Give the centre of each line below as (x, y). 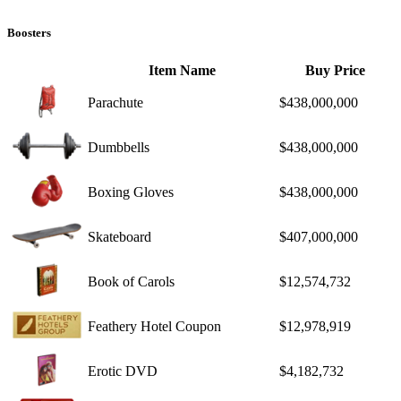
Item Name (182, 71)
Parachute (115, 103)
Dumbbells (119, 148)
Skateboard (119, 237)
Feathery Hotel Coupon (154, 327)
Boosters (29, 32)
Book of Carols (131, 282)
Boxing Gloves (131, 192)
